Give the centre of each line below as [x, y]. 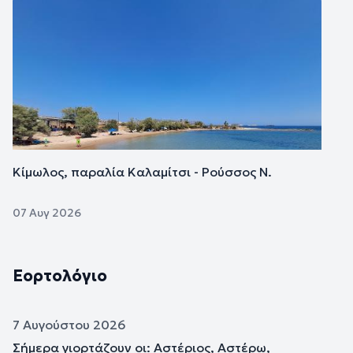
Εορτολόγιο [60, 276]
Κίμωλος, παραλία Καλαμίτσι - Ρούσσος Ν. [142, 172]
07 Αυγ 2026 [47, 213]
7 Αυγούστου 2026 [69, 325]
